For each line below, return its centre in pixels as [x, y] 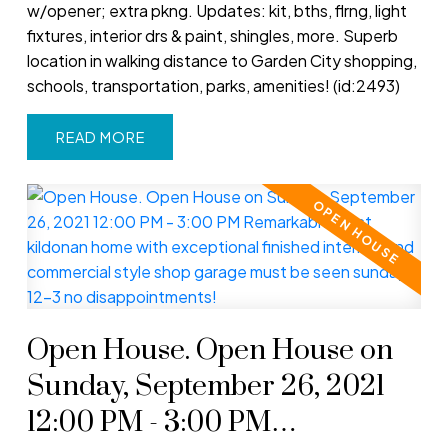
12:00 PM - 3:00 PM [148, 423]
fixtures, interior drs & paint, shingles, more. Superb [212, 35]
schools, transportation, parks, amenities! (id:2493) [213, 85]
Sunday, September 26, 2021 [205, 387]
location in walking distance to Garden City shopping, [221, 60]
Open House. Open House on [209, 351]
